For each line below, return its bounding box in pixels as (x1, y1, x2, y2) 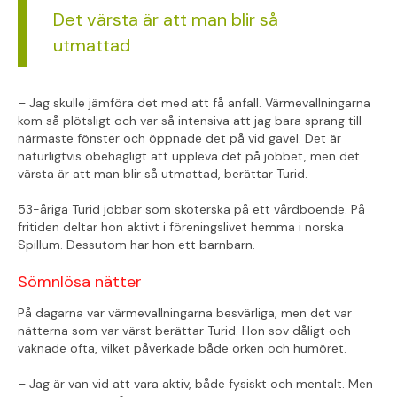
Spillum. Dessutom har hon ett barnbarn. (18, 237, 255, 253)
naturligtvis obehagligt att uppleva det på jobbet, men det (18, 148, 360, 165)
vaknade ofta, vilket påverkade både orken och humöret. (18, 340, 346, 357)
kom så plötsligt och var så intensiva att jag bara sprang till (18, 113, 362, 129)
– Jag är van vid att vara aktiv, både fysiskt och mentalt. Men (18, 376, 373, 393)
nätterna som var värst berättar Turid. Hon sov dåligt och (18, 323, 351, 339)
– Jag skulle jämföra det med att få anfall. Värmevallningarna (18, 95, 370, 112)
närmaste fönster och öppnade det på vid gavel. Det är (18, 130, 341, 147)
